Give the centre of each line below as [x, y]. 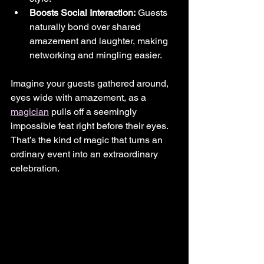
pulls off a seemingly [94, 112]
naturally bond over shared [86, 27]
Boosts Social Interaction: [82, 13]
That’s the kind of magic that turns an [88, 140]
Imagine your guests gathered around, [91, 83]
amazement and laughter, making [100, 41]
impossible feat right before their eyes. [90, 126]
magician [30, 112]
